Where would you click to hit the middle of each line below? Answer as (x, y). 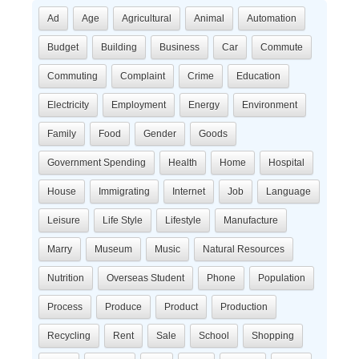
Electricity (68, 105)
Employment (139, 105)
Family (62, 134)
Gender (160, 134)
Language (288, 192)
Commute (282, 47)
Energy (204, 105)
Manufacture (251, 220)
